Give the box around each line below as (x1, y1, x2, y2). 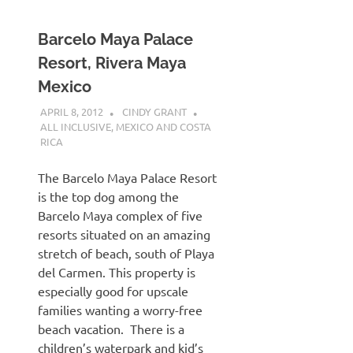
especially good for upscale (38, 282, 188, 299)
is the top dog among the (38, 188, 179, 204)
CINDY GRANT (121, 104, 187, 118)
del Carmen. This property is (38, 263, 195, 280)
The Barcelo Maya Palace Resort (38, 169, 217, 185)
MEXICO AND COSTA (115, 119, 211, 133)
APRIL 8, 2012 (39, 104, 103, 118)
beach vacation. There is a (38, 320, 184, 336)
